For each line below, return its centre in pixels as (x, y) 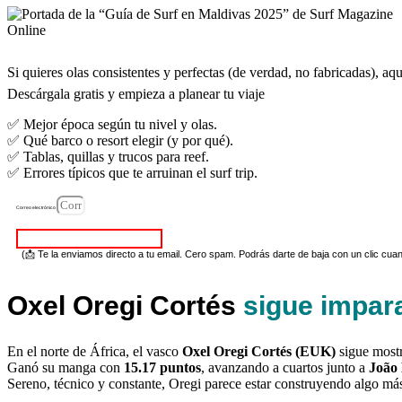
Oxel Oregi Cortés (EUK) (259, 351)
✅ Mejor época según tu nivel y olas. (112, 124)
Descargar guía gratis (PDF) (89, 238)
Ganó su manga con (66, 367)
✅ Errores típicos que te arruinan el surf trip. (132, 172)
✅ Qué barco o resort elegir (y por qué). (120, 140)
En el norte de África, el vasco (95, 351)
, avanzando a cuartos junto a (285, 367)
